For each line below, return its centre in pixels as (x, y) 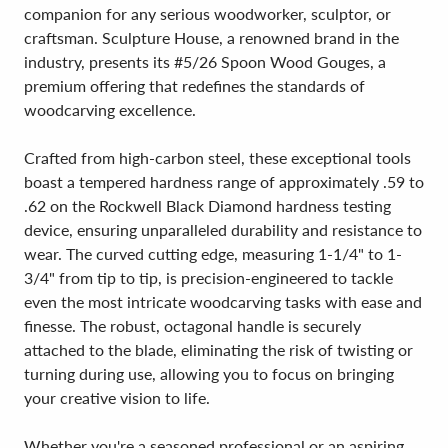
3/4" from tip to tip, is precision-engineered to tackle (208, 277)
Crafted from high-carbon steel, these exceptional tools (217, 157)
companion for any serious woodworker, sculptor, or (207, 13)
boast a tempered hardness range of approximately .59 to (224, 181)
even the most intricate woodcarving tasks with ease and (223, 301)
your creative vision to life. (117, 397)
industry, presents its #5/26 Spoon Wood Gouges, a (205, 61)
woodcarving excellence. (110, 109)
